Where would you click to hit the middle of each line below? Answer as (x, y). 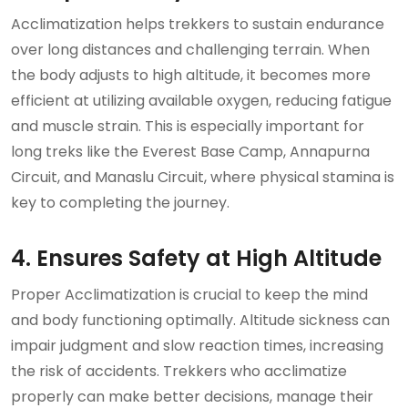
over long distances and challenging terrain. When (190, 49)
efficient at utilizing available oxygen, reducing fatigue (201, 100)
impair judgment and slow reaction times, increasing (197, 345)
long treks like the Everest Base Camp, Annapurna (190, 151)
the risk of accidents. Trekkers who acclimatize (179, 371)
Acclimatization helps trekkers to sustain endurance (198, 24)
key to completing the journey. (124, 202)
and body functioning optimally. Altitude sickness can (200, 320)
